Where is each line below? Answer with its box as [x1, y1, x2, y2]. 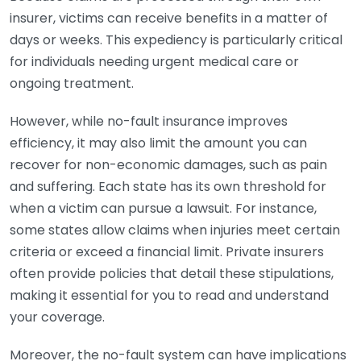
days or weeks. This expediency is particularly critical [10, 31, 342, 49]
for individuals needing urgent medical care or [10, 52, 299, 71]
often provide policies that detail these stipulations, [10, 264, 334, 283]
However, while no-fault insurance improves [10, 112, 288, 131]
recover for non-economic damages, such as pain [10, 156, 327, 174]
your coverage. [10, 308, 105, 326]
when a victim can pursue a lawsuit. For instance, [10, 199, 317, 218]
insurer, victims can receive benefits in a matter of [10, 9, 328, 27]
